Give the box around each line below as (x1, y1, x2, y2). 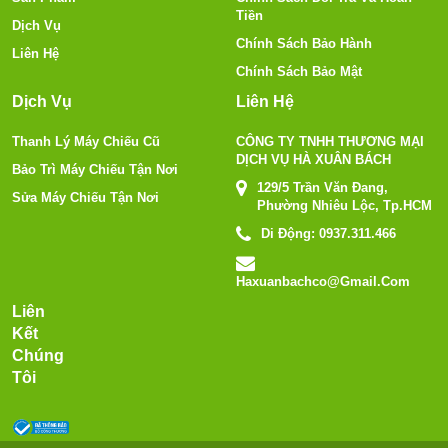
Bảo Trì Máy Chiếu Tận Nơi (12, 161, 178, 177)
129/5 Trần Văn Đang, (257, 179, 388, 195)
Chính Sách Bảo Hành (236, 35, 372, 51)
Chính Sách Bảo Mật (236, 63, 362, 79)
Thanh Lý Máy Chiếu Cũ (12, 133, 160, 149)
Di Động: (261, 225, 319, 241)
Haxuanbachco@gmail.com (236, 273, 410, 289)
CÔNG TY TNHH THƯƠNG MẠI (236, 133, 424, 149)
